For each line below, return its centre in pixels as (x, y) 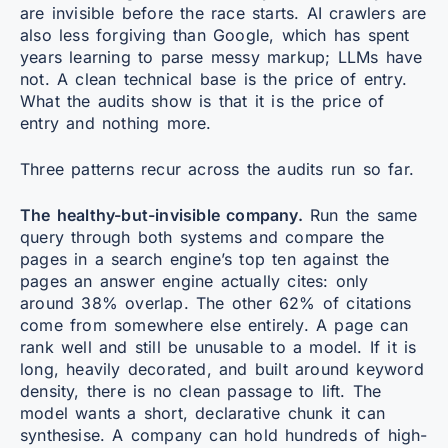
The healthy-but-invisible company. (161, 214)
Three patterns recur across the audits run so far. (217, 168)
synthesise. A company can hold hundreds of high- (224, 434)
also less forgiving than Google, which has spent (215, 34)
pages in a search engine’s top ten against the (205, 258)
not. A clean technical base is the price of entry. (214, 78)
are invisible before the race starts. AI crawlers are (223, 12)
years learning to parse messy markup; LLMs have (221, 56)
